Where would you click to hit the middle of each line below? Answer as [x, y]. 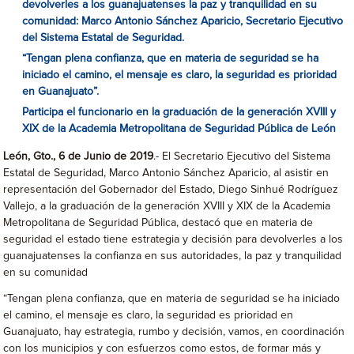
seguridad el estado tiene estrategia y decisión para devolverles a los [173, 239]
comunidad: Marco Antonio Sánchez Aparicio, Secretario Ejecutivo [183, 21]
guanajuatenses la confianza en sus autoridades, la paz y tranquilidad [173, 256]
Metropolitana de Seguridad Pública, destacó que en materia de [158, 223]
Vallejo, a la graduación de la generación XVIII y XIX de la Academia [167, 206]
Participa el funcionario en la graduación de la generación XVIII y [179, 112]
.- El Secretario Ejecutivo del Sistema [242, 156]
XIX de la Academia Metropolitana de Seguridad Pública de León [179, 129]
